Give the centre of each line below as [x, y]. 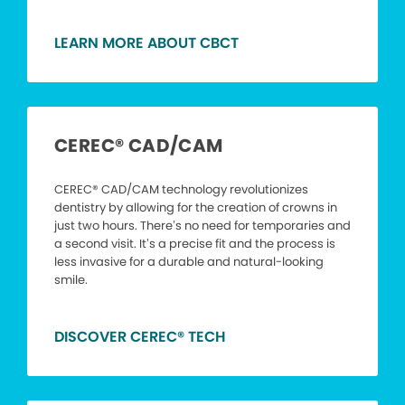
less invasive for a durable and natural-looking [189, 262]
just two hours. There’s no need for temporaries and [202, 226]
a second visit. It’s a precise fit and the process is [195, 244]
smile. [71, 280]
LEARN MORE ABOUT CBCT [146, 43]
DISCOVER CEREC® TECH [140, 337]
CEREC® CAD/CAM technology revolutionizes [181, 190]
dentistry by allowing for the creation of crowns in [196, 208]
